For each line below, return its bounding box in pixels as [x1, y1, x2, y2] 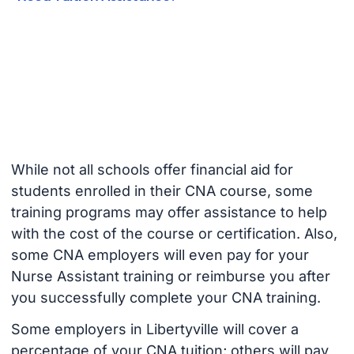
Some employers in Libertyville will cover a [10, 321, 299, 338]
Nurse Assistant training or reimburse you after [10, 267, 330, 284]
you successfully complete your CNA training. [10, 288, 321, 306]
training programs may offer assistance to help [10, 203, 327, 220]
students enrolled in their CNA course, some [10, 182, 313, 199]
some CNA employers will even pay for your [10, 246, 309, 263]
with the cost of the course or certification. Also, [10, 224, 337, 242]
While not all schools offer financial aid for [10, 160, 293, 178]
